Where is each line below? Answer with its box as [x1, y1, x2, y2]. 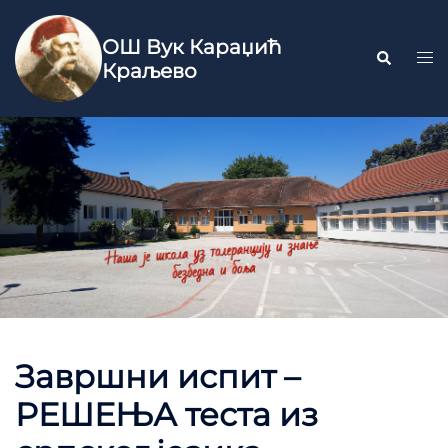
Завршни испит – [15, 357, 300, 397]
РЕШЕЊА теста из [15, 395, 318, 435]
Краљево [102, 58, 198, 83]
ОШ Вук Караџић [102, 34, 282, 59]
